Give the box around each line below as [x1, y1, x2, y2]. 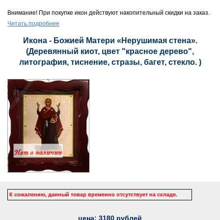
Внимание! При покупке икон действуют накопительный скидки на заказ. [7, 9, 210, 16]
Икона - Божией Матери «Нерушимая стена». [23, 36, 197, 45]
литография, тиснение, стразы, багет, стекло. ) [19, 58, 201, 66]
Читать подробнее [7, 20, 59, 27]
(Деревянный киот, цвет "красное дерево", [26, 47, 194, 55]
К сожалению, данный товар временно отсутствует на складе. [9, 191, 177, 197]
